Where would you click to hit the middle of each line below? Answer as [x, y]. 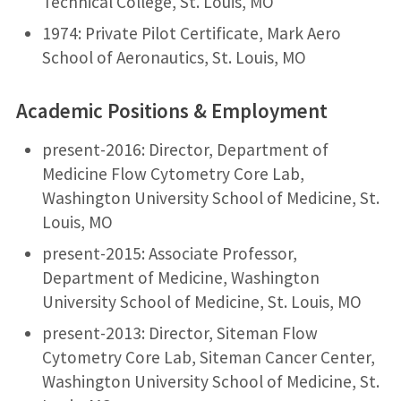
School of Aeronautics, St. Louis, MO [174, 57]
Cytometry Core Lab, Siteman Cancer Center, [208, 357]
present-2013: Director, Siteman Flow [179, 333]
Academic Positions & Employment [171, 110]
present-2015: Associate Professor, [169, 253]
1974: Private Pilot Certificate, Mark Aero [191, 33]
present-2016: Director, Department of [185, 149]
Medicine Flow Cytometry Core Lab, [173, 173]
